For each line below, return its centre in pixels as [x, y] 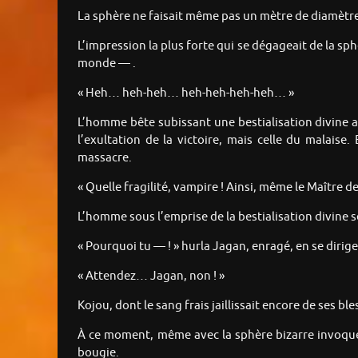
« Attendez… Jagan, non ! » [151, 276]
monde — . [107, 64]
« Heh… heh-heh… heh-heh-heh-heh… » [186, 93]
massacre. [105, 158]
